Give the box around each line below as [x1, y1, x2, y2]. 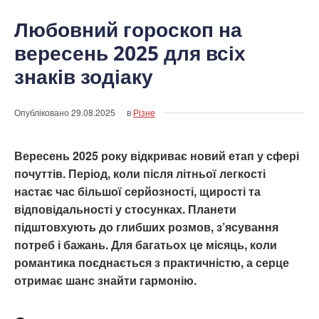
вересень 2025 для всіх [14, 39, 246, 67]
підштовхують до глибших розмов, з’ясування [14, 219, 278, 236]
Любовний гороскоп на [14, 16, 242, 43]
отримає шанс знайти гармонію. [14, 272, 197, 289]
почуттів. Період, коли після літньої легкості [14, 165, 266, 182]
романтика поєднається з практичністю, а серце [14, 254, 289, 271]
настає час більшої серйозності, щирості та [14, 183, 261, 200]
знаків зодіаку [14, 63, 153, 90]
